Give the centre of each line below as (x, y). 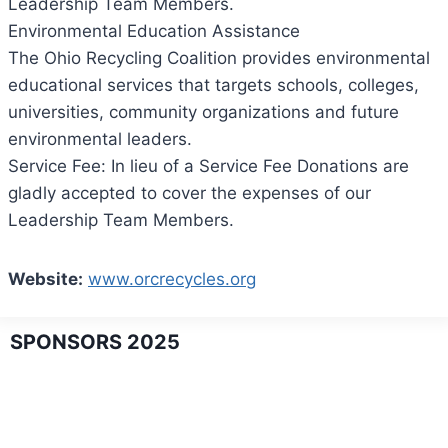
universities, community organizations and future (203, 112)
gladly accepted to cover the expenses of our (189, 193)
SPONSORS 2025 (95, 342)
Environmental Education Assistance (154, 31)
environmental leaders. (100, 139)
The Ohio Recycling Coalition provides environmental (219, 58)
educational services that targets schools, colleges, (213, 85)
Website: (45, 279)
